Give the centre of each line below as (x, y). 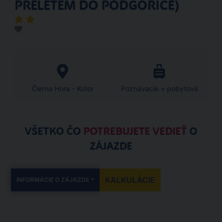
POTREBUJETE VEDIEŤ (136, 131)
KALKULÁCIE (130, 180)
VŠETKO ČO (54, 131)
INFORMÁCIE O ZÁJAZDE (53, 180)
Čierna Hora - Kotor (63, 88)
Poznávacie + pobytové (159, 88)
